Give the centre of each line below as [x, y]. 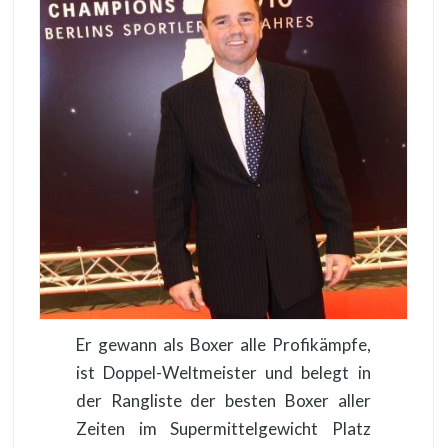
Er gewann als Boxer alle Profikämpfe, [223, 345]
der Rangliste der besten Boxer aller [223, 401]
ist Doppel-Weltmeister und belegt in [223, 373]
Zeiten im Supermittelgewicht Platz [223, 429]
